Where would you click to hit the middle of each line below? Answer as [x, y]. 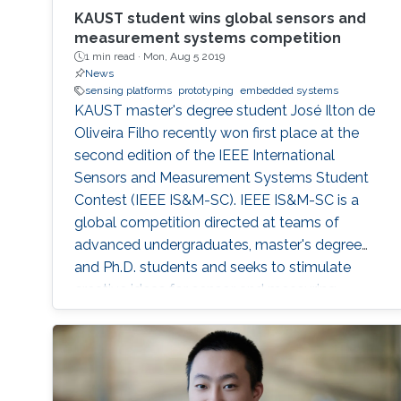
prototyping [205, 91]
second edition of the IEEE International [204, 156]
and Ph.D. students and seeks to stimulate [212, 268]
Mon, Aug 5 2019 [183, 57]
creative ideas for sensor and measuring [205, 290]
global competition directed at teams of [206, 223]
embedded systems [289, 91]
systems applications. [145, 312]
